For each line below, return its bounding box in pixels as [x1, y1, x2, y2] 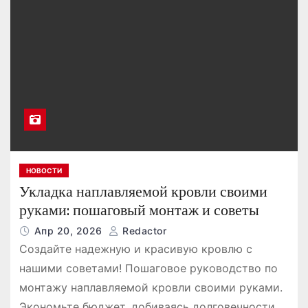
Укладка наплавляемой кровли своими [19, 182, 267, 201]
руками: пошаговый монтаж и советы [19, 201, 259, 220]
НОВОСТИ [25, 166, 62, 175]
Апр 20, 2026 [34, 225, 106, 237]
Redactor [119, 225, 167, 237]
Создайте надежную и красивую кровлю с [19, 242, 252, 256]
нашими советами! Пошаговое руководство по [19, 261, 278, 276]
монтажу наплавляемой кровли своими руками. [19, 280, 283, 295]
